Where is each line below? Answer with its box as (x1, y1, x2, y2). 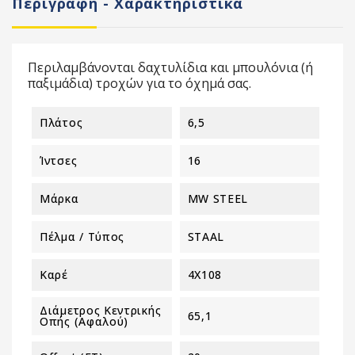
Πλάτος (40, 114, 83, 130)
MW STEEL (187, 190, 249, 206)
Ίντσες (40, 152, 78, 168)
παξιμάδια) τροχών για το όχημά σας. (28, 74, 251, 92)
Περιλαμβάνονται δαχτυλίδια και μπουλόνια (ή (28, 58, 313, 76)
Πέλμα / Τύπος (40, 228, 125, 244)
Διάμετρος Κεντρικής (40, 302, 162, 318)
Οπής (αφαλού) (40, 313, 129, 329)
